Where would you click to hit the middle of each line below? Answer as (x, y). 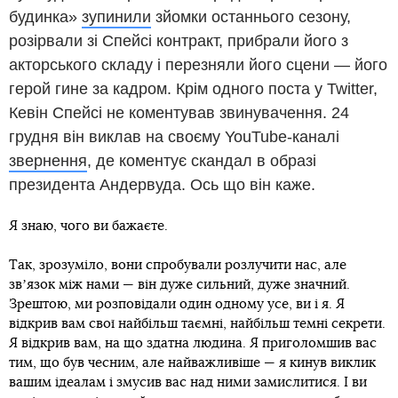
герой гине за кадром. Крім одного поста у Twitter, (193, 89)
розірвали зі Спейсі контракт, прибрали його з (179, 41)
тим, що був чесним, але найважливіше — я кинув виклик (192, 363)
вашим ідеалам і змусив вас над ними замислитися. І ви (188, 383)
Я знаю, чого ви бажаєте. (88, 227)
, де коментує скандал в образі (202, 161)
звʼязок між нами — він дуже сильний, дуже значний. (179, 285)
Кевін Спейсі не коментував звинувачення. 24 (179, 113)
